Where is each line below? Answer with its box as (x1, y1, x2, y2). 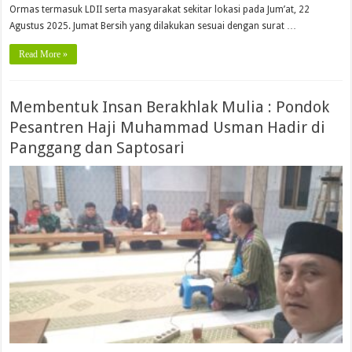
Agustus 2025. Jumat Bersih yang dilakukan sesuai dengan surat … (9, 20, 297, 32)
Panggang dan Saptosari (9, 138, 185, 158)
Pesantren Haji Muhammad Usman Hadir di (9, 118, 326, 137)
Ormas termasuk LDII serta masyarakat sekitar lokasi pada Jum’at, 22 (9, 4, 310, 16)
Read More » (19, 49, 68, 60)
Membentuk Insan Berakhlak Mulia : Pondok (9, 97, 330, 117)
